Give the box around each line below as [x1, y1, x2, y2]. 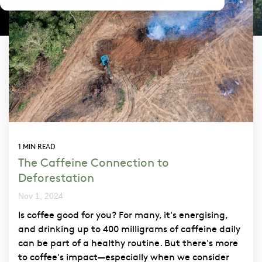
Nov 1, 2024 [18, 191, 63, 201]
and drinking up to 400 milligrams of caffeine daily [18, 221, 240, 235]
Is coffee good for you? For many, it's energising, [18, 207, 227, 220]
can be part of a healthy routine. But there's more [18, 235, 238, 249]
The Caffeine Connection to [18, 153, 169, 170]
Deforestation [18, 168, 94, 185]
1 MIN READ [18, 141, 56, 151]
